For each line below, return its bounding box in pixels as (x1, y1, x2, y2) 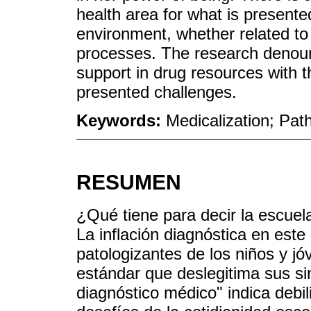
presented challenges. (76, 82, 237, 101)
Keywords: (76, 110, 166, 130)
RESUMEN (76, 171, 181, 194)
